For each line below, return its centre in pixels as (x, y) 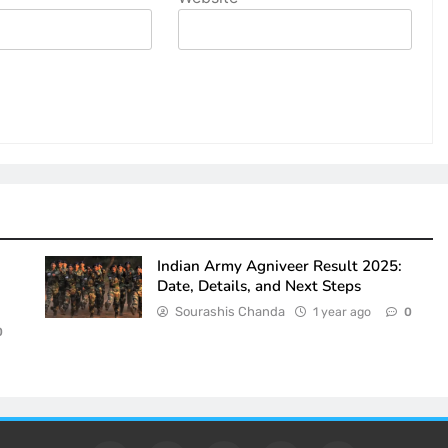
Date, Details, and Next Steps (258, 286)
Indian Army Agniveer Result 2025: (279, 266)
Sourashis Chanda (229, 312)
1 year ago (341, 312)
